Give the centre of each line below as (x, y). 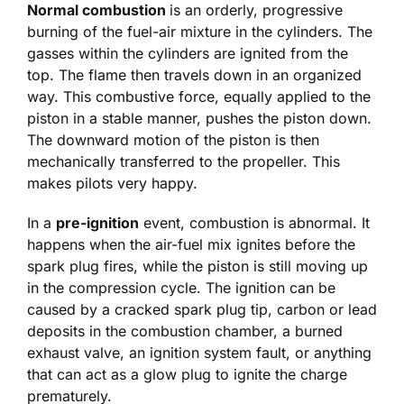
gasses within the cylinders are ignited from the (188, 53)
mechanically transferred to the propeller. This (184, 161)
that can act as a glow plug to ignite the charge (187, 374)
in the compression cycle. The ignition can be (181, 287)
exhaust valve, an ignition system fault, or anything (199, 352)
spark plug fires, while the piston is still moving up (197, 266)
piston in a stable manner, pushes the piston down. (199, 118)
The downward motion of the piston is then (173, 139)
